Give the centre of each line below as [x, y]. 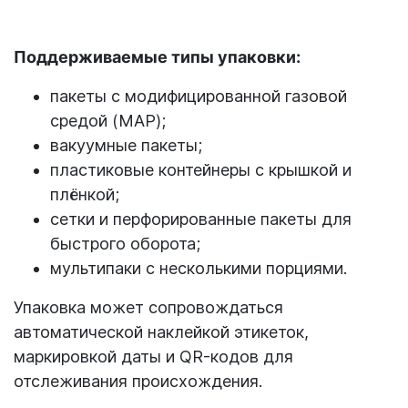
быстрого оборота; [125, 244]
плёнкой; [85, 195]
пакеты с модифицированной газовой [199, 97]
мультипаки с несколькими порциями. [199, 269]
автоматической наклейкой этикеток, [161, 332]
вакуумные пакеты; [126, 146]
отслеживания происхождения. [138, 382]
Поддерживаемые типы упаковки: [157, 57]
